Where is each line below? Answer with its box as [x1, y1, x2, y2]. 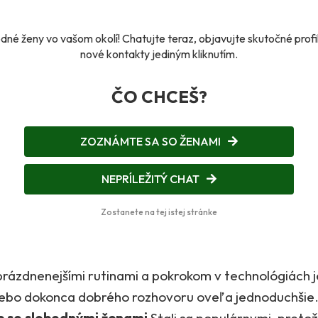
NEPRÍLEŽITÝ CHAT [102, 172, 199, 187]
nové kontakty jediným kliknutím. [80, 47, 238, 62]
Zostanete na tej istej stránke [101, 207, 217, 218]
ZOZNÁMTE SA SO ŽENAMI [80, 134, 221, 149]
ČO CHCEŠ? [111, 86, 207, 108]
